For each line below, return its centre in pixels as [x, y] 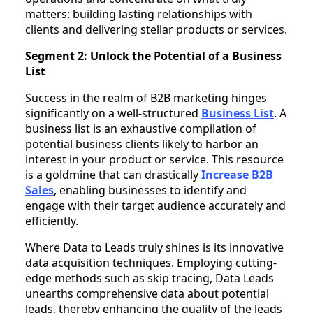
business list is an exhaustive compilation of [141, 128]
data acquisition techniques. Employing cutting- [151, 262]
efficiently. [52, 220]
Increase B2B [237, 174]
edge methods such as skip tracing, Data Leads [150, 278]
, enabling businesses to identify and [150, 190]
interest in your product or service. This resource [154, 159]
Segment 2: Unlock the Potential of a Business [153, 56]
